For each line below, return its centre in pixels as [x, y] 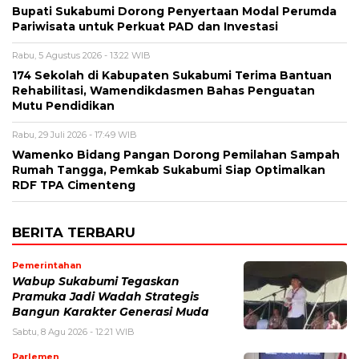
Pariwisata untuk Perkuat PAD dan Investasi [145, 26]
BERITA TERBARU [74, 232]
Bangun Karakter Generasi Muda [111, 311]
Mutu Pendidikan [63, 105]
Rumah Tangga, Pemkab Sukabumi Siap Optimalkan [169, 169]
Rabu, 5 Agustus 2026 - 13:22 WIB [81, 55]
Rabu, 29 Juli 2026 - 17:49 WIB [75, 134]
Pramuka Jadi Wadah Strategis [105, 296]
